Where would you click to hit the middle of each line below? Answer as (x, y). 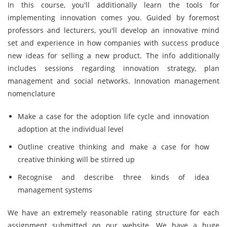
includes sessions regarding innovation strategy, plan (113, 68)
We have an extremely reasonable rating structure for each (113, 213)
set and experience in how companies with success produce (113, 43)
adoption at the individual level (71, 129)
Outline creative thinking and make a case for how (113, 147)
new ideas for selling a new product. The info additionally (113, 55)
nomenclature (31, 93)
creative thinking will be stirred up (76, 159)
